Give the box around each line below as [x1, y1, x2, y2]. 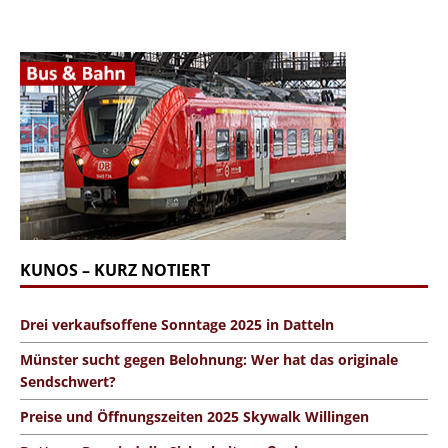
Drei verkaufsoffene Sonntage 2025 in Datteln [20, 314, 334, 334]
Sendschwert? [20, 371, 116, 391]
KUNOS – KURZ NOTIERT [20, 258, 210, 281]
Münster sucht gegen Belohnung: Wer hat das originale [20, 349, 398, 369]
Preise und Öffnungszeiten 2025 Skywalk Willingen [20, 406, 369, 426]
